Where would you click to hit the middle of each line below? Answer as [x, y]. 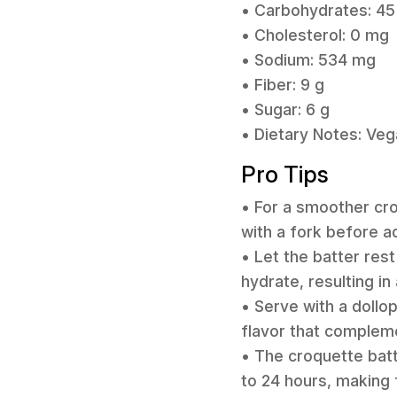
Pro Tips [285, 174]
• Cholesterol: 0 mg [315, 35]
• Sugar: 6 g [285, 110]
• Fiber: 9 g [283, 85]
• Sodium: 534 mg [308, 60]
